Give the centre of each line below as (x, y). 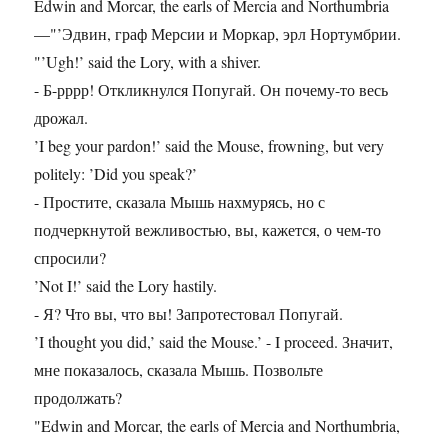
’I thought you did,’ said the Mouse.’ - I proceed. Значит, (214, 342)
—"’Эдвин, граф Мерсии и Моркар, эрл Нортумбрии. (218, 34)
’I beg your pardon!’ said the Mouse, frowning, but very (209, 146)
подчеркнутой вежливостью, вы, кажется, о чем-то (208, 230)
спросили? (70, 258)
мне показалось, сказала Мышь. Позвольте (179, 370)
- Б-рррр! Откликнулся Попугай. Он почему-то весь (211, 90)
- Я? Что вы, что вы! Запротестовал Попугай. (189, 314)
